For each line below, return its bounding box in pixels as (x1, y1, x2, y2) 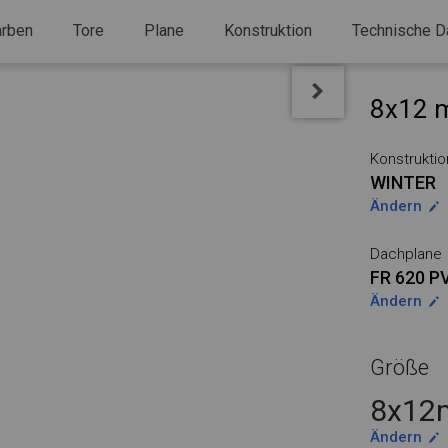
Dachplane (370, 245, 442, 263)
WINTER (370, 172, 436, 193)
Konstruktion (224, 21, 312, 40)
